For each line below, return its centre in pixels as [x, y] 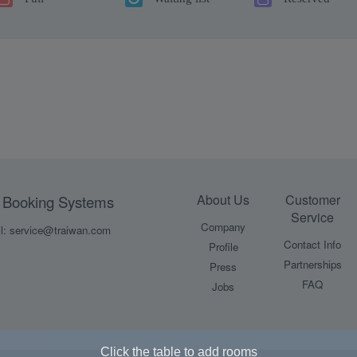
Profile [223, 247]
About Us [223, 200]
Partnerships [312, 264]
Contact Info [312, 244]
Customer [312, 200]
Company [223, 227]
